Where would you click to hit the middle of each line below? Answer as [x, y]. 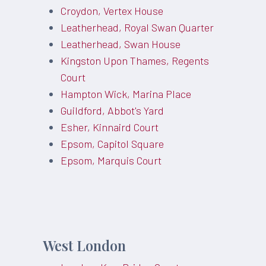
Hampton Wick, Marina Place [126, 94]
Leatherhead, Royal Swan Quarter [137, 27]
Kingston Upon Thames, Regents [135, 61]
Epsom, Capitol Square [113, 144]
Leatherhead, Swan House [121, 44]
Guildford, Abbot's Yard [113, 110]
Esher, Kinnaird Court [110, 127]
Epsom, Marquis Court [111, 160]
